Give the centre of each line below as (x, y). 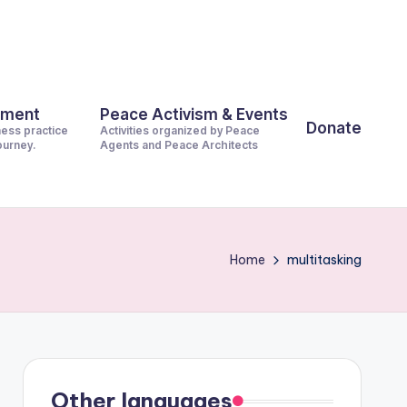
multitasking (324, 260)
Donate (334, 128)
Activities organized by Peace (180, 130)
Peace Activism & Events (194, 114)
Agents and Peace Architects (179, 145)
